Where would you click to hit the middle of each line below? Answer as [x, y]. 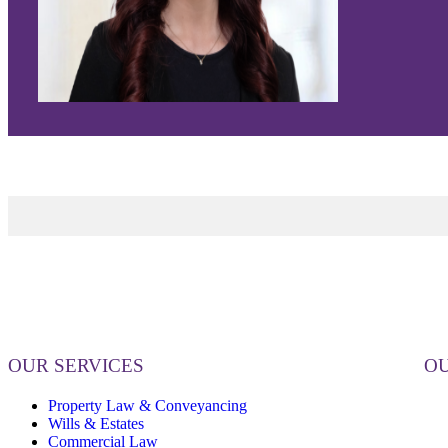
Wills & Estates [96, 423]
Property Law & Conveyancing [147, 405]
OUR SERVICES [76, 366]
